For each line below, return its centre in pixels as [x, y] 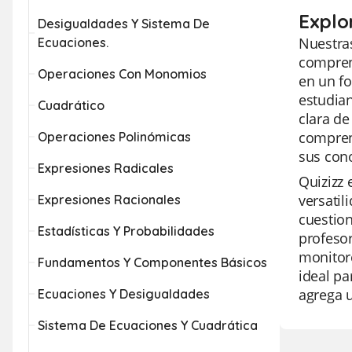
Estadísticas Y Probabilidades [126, 231]
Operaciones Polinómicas [114, 137]
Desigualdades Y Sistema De [124, 24]
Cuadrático [71, 105]
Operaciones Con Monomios [122, 74]
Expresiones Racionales [109, 200]
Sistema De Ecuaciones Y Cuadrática [148, 325]
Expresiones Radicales [106, 168]
